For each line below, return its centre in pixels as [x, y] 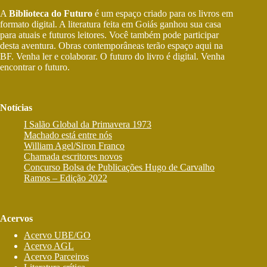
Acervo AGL [49, 246]
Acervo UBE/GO [57, 235]
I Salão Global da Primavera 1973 [88, 124]
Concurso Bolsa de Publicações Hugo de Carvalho [119, 167]
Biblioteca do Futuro [51, 13]
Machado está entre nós [68, 135]
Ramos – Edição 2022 [66, 178]
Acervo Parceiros [56, 257]
